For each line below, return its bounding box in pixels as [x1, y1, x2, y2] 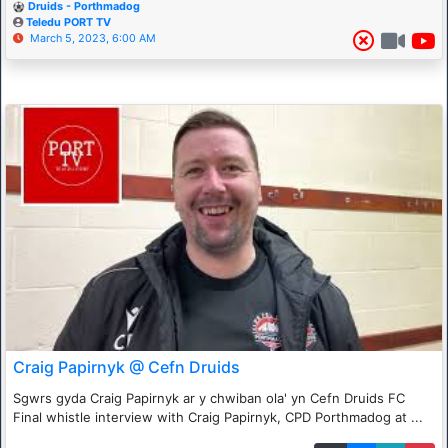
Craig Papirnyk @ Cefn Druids [13, 356, 240, 377]
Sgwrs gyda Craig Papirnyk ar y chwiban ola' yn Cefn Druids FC [13, 389, 405, 406]
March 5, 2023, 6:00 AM [30, 32, 156, 46]
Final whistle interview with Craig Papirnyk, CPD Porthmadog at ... [13, 408, 423, 425]
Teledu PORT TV [26, 16, 111, 30]
